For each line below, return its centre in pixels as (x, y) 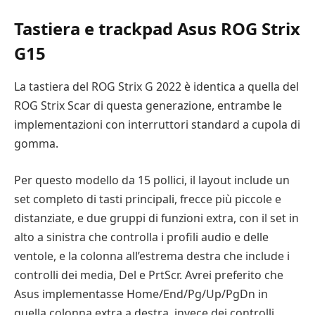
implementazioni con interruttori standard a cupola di (157, 125)
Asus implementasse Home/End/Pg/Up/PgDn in (141, 294)
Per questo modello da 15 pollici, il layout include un (152, 180)
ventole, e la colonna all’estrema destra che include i (152, 256)
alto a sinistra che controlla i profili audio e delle (141, 237)
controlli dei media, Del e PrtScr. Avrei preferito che (149, 275)
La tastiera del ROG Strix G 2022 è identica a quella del (156, 87)
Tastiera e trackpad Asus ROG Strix (157, 28)
